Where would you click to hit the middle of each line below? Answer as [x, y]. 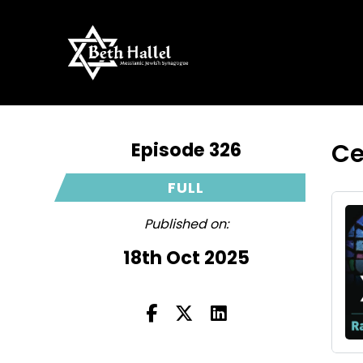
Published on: [186, 224]
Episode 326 [186, 150]
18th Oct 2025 [186, 258]
